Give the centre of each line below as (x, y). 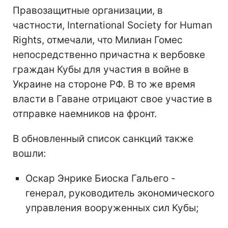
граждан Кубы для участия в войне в (101, 69)
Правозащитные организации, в (88, 10)
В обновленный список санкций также (103, 138)
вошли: (29, 153)
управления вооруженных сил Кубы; (112, 208)
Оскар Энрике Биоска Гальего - (101, 178)
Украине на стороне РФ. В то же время (104, 84)
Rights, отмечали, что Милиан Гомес (98, 40)
